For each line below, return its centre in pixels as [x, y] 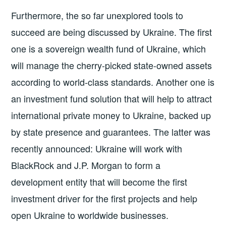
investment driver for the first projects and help [104, 199]
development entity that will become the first [99, 182]
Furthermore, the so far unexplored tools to [97, 15]
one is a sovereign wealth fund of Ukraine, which [109, 49]
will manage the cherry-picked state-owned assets [112, 65]
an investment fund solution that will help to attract [112, 99]
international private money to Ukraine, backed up [111, 115]
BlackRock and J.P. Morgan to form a [86, 165]
